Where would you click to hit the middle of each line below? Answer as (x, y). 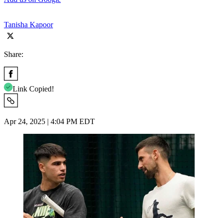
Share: (14, 54)
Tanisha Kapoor (28, 24)
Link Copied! (33, 89)
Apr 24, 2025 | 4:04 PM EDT (49, 121)
